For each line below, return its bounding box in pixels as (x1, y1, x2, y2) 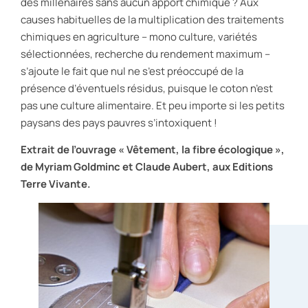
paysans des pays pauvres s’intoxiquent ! (21, 115, 217, 131)
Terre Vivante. (21, 177, 91, 192)
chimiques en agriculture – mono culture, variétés (21, 30, 257, 45)
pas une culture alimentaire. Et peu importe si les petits (21, 98, 285, 113)
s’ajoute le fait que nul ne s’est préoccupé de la (21, 64, 243, 79)
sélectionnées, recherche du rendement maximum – (21, 47, 270, 62)
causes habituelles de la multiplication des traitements (21, 12, 284, 27)
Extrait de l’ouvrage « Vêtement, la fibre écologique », (21, 142, 285, 157)
